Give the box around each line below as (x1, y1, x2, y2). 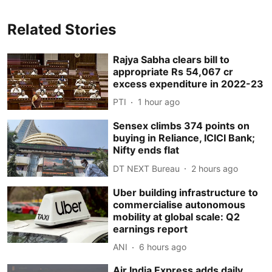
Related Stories (7, 20, 116, 38)
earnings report (113, 222, 188, 235)
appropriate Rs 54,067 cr (113, 65, 234, 78)
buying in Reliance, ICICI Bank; (113, 132, 256, 144)
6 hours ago (139, 242, 187, 253)
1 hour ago (138, 97, 180, 107)
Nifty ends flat (113, 144, 180, 157)
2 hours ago (191, 163, 239, 174)
